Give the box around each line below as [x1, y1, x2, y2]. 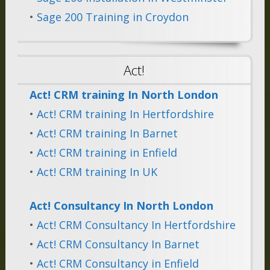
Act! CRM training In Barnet [36, 126, 178, 141]
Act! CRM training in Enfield [36, 145, 177, 160]
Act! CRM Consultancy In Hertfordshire [36, 218, 236, 233]
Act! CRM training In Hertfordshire [36, 107, 214, 122]
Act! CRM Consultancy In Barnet [36, 237, 199, 252]
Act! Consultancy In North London [29, 198, 213, 213]
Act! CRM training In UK [36, 165, 157, 180]
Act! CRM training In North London [29, 87, 218, 102]
